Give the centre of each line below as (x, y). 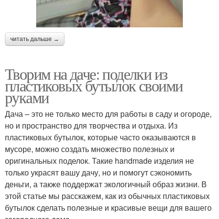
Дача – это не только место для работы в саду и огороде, (108, 114)
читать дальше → (35, 39)
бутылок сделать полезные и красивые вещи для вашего (108, 208)
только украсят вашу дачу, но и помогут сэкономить (98, 173)
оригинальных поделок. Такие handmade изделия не (99, 161)
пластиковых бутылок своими (94, 86)
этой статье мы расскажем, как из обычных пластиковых (107, 196)
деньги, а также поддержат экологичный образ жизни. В (106, 184)
